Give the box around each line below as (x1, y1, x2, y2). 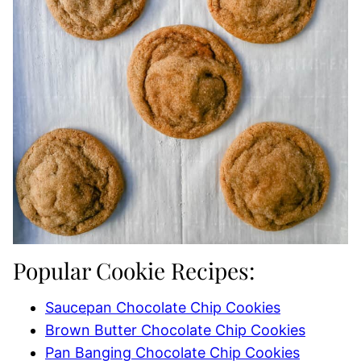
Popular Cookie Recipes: (13, 255, 255, 285)
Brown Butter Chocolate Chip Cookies (45, 322, 305, 338)
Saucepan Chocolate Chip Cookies (45, 299, 280, 316)
